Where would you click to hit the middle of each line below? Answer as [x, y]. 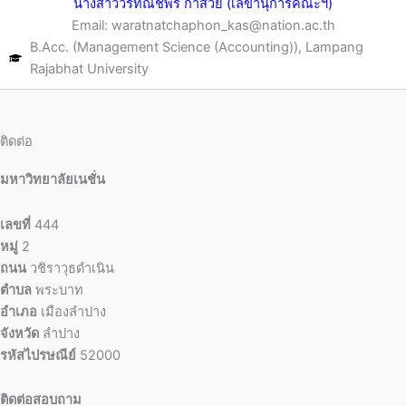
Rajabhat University [89, 69]
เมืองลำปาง [72, 311]
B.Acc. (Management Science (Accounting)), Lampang [196, 47]
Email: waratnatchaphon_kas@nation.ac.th [203, 25]
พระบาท [58, 290]
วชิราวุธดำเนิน [70, 268]
